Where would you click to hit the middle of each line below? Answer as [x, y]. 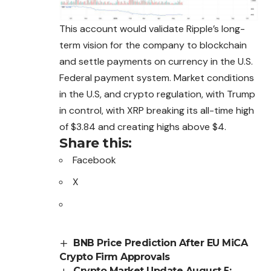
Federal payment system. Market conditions [157, 77]
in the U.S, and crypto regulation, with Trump [157, 94]
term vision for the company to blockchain [153, 45]
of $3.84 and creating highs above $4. [143, 126]
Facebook [94, 160]
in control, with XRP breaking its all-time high [157, 110]
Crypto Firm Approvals [115, 257]
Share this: [96, 143]
